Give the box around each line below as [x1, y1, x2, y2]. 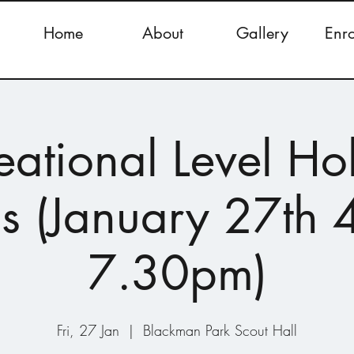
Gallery [236, 23, 288, 43]
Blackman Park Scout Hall [143, 321, 297, 340]
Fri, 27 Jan [57, 321, 119, 340]
